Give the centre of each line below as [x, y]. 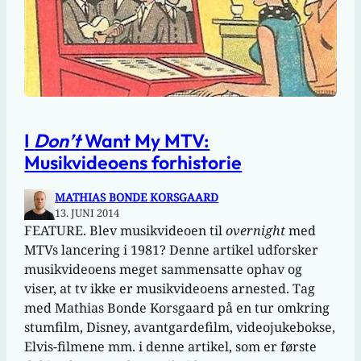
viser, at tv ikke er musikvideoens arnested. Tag [170, 289]
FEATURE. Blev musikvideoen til [125, 231]
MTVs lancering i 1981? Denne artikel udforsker [172, 250]
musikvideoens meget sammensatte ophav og [164, 270]
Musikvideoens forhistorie [133, 163]
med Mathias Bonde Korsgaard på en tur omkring [177, 308]
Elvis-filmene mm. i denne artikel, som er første [171, 347]
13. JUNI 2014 [87, 213]
